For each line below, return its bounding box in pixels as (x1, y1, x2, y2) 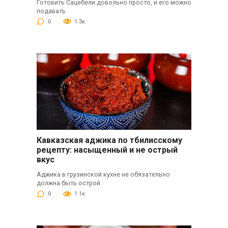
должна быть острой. (36, 179, 102, 187)
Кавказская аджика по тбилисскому (36, 135, 182, 146)
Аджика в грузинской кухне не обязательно (36, 170, 170, 179)
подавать (36, 7, 66, 15)
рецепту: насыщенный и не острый (36, 145, 178, 155)
